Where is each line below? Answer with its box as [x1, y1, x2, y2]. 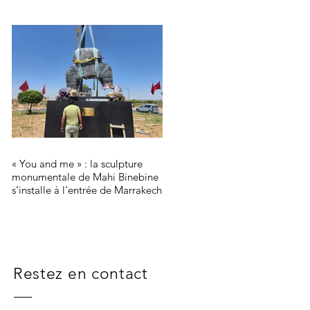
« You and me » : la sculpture [12, 157, 143, 170]
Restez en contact [13, 264, 148, 283]
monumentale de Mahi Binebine [12, 170, 158, 183]
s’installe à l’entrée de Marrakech [12, 183, 162, 197]
